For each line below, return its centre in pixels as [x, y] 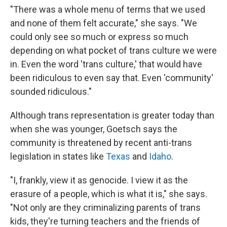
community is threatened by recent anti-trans [101, 143]
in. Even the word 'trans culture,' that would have [106, 64]
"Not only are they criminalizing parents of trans [105, 208]
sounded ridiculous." [51, 92]
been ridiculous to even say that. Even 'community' [112, 78]
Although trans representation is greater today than [112, 116]
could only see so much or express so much [99, 37]
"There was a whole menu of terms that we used [108, 10]
